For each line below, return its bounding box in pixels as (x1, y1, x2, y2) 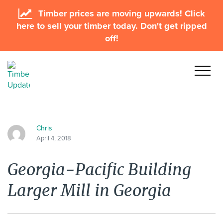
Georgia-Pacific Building (7, 160, 191, 180)
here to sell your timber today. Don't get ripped (16, 20, 207, 31)
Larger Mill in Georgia (7, 181, 171, 201)
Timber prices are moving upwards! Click (35, 8, 205, 19)
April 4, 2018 (36, 134, 71, 142)
